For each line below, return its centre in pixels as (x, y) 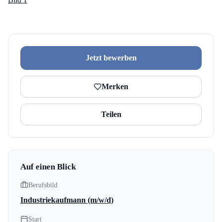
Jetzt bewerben (111, 57)
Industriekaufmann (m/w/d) (67, 200)
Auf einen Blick (48, 166)
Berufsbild (43, 185)
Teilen (111, 114)
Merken (115, 86)
